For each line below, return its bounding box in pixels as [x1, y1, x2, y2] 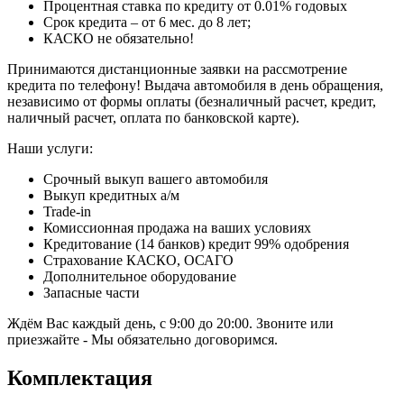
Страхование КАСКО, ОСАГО [43, 252, 234, 268]
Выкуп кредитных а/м [43, 187, 179, 203]
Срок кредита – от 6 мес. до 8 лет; [43, 14, 251, 30]
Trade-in [43, 203, 91, 219]
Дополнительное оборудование [43, 268, 236, 284]
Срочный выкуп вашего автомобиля [43, 170, 268, 187]
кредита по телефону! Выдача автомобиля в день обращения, [7, 77, 383, 93]
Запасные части [43, 284, 140, 300]
